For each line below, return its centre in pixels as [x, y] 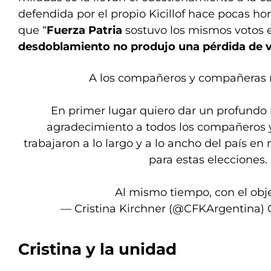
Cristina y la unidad [97, 250]
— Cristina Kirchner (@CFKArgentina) [164, 209]
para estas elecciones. [208, 160]
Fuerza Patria [84, 31]
